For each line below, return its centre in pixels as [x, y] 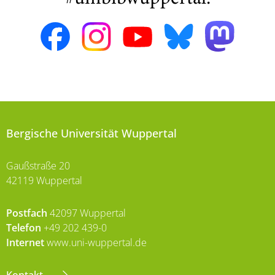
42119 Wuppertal [44, 181]
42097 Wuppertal [87, 213]
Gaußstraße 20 [38, 166]
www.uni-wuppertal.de [95, 243]
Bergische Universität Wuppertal [91, 134]
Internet [25, 243]
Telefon [24, 228]
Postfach [27, 213]
